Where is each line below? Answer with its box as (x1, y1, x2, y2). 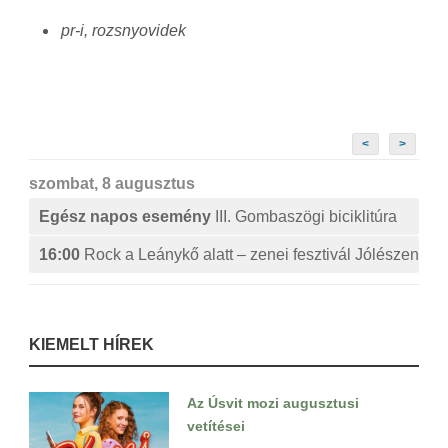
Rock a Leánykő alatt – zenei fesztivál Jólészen (84, 246, 419, 264)
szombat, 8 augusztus (29, 175, 195, 193)
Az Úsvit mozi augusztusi (187, 395, 359, 412)
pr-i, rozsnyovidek (61, 22, 186, 40)
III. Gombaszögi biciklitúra (215, 208, 397, 226)
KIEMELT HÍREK (29, 336, 154, 354)
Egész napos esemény (39, 208, 215, 226)
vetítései (187, 418, 245, 435)
